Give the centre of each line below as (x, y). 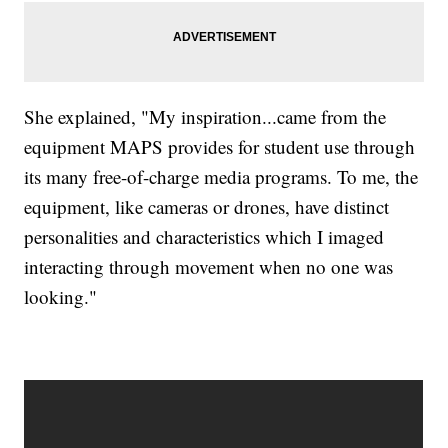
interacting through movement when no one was (209, 267)
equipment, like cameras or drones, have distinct (207, 207)
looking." (61, 297)
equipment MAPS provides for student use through (220, 147)
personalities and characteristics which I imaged (204, 237)
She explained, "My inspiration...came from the (205, 117)
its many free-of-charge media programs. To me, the (221, 177)
